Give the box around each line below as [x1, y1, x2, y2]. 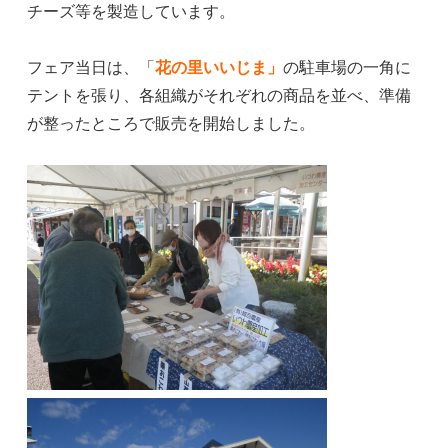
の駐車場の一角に [283, 56, 412, 76]
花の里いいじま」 [155, 56, 284, 76]
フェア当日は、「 [27, 56, 156, 76]
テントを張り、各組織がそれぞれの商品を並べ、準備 [27, 84, 412, 104]
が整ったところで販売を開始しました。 [27, 112, 316, 132]
